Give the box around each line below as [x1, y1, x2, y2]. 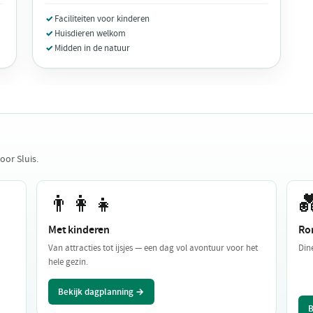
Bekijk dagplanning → [58, 285, 145, 298]
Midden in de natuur [54, 41, 131, 54]
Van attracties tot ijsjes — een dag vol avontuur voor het [48, 241, 258, 254]
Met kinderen [48, 221, 110, 237]
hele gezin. [48, 255, 88, 268]
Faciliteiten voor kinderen [54, 12, 150, 24]
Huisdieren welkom [54, 27, 126, 39]
